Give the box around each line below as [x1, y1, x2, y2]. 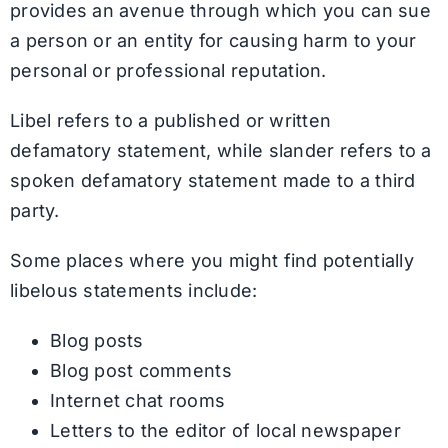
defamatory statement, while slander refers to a [9, 139, 432, 161]
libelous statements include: [9, 279, 258, 301]
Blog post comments [49, 359, 232, 381]
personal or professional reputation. [9, 59, 327, 81]
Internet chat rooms [49, 389, 226, 411]
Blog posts [49, 329, 144, 351]
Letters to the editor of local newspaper [49, 419, 401, 441]
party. [9, 199, 60, 221]
